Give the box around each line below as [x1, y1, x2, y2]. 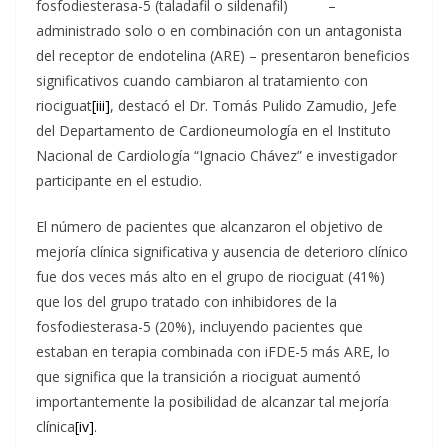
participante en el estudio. [36, 171, 202, 190]
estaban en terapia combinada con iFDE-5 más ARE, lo [36, 342, 390, 361]
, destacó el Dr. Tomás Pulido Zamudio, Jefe [110, 96, 397, 115]
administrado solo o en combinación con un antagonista [36, 21, 402, 40]
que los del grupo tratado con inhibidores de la [36, 292, 337, 311]
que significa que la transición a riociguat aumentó [36, 367, 361, 386]
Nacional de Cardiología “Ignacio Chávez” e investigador [36, 146, 397, 165]
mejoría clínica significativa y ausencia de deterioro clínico [36, 242, 408, 261]
